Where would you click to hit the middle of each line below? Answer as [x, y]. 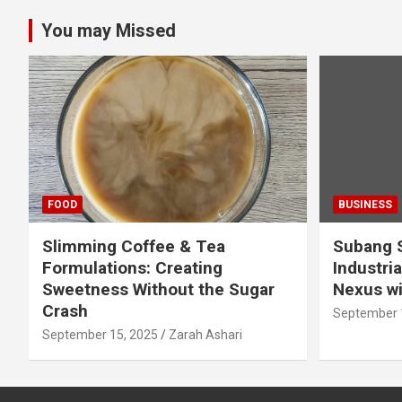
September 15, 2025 [100, 334]
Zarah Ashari [205, 334]
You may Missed [109, 30]
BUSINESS [365, 204]
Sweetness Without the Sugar [158, 289]
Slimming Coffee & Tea [134, 246]
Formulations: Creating [132, 267]
